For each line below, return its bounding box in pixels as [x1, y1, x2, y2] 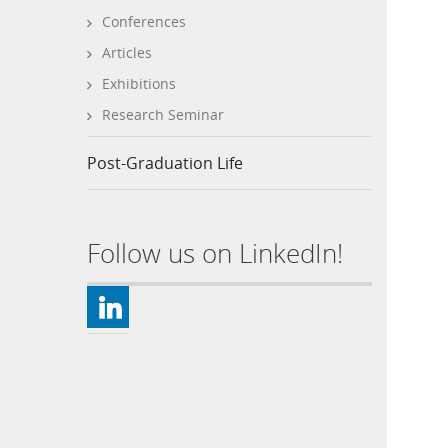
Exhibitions [102, 74, 176, 93]
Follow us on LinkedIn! [87, 234, 343, 271]
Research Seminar [102, 105, 224, 124]
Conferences [102, 12, 186, 31]
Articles [102, 43, 152, 62]
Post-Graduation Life [87, 152, 243, 174]
